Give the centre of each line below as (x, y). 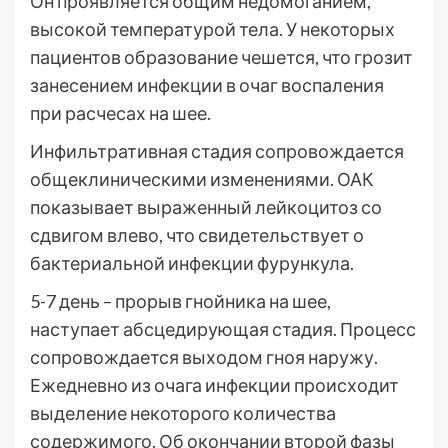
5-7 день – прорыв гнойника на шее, (180, 301)
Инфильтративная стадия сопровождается (217, 151)
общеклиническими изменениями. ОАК (202, 179)
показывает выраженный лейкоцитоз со (206, 207)
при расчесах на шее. (120, 113)
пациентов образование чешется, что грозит (221, 57)
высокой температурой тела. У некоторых (212, 29)
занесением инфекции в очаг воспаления (207, 85)
